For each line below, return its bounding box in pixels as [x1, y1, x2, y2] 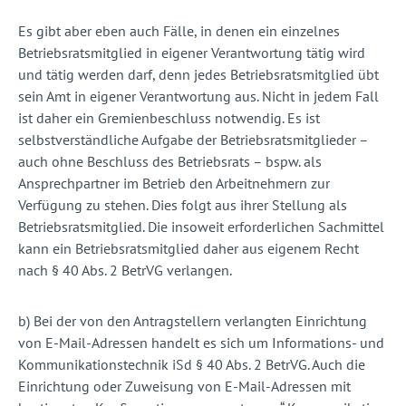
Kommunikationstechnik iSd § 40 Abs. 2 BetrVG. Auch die [18, 355, 365, 374]
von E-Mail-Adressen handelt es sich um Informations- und [18, 333, 384, 353]
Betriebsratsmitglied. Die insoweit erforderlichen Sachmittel [18, 217, 384, 237]
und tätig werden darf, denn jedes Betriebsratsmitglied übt [18, 65, 379, 84]
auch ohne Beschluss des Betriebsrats [18, 152, 253, 171]
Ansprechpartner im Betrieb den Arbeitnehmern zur [18, 174, 330, 193]
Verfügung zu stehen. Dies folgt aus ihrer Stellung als [18, 196, 347, 215]
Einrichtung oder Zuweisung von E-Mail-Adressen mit [18, 377, 351, 396]
